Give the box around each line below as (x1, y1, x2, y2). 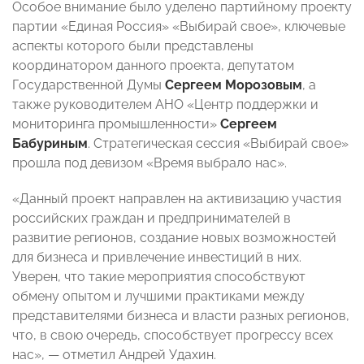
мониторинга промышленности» (12, 116, 217, 132)
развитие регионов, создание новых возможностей (12, 230, 336, 246)
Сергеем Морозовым (165, 77, 302, 93)
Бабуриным (12, 136, 88, 152)
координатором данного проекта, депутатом (12, 58, 294, 74)
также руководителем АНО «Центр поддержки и (12, 97, 318, 113)
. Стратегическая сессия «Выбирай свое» (88, 136, 349, 152)
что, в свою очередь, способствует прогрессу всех (12, 327, 333, 344)
